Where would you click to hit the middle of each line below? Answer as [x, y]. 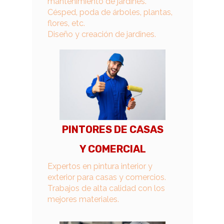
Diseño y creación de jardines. [102, 34]
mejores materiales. [83, 199]
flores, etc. [66, 23]
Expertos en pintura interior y [100, 166]
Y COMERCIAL [112, 149]
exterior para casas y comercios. [107, 177]
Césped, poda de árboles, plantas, [110, 12]
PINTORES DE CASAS [112, 129]
